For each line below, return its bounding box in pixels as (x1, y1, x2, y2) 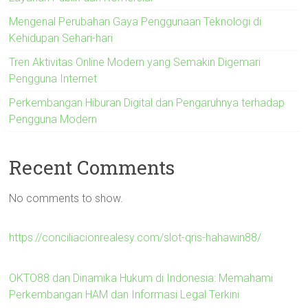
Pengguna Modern (9, 112, 98, 126)
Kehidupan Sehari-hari (9, 31, 113, 45)
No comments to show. (9, 191, 124, 205)
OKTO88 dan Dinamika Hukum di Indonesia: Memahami (9, 271, 274, 285)
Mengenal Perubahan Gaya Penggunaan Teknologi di (9, 14, 262, 28)
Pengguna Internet (9, 71, 98, 85)
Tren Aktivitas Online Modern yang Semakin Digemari (9, 55, 261, 69)
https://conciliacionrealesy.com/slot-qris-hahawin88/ (9, 230, 262, 244)
